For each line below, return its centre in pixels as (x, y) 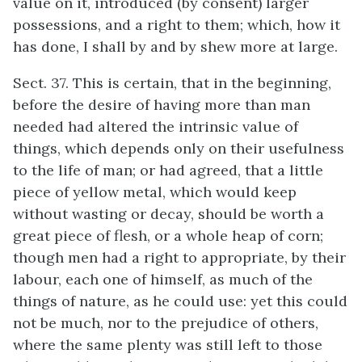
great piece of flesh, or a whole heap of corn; (168, 236)
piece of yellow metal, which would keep (155, 192)
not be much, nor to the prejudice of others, (166, 323)
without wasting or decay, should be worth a (168, 214)
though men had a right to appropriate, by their (179, 257)
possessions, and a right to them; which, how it (177, 25)
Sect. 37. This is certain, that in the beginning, (172, 83)
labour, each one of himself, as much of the (163, 279)
